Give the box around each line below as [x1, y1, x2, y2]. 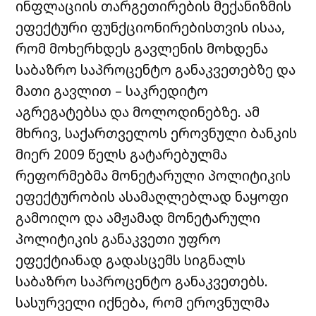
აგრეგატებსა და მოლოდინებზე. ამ [16, 102, 260, 121]
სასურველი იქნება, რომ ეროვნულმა [16, 292, 270, 312]
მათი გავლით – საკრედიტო [16, 80, 209, 100]
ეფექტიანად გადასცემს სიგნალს [16, 250, 246, 269]
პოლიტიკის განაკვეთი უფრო [16, 229, 221, 248]
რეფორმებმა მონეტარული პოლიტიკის [16, 165, 291, 185]
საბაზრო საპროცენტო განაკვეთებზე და [16, 59, 296, 79]
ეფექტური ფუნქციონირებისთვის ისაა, [16, 17, 286, 37]
